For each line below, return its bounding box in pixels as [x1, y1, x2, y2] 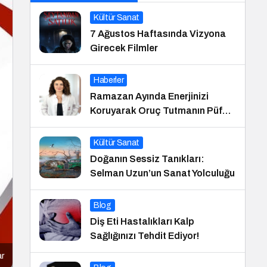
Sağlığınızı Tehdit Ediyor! [90, 231, 199, 241]
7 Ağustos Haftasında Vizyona [90, 29, 226, 39]
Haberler [94, 76, 124, 85]
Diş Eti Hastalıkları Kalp [90, 216, 194, 226]
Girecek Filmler [90, 43, 158, 53]
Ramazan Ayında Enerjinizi [90, 91, 209, 101]
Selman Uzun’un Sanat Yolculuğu [90, 168, 235, 178]
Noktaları [90, 120, 132, 130]
